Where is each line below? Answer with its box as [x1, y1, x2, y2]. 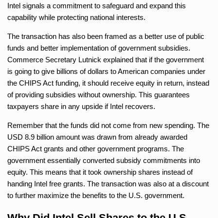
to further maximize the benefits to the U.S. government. [7, 191, 184, 200]
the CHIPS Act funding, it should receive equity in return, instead [7, 78, 209, 87]
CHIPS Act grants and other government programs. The [7, 144, 184, 153]
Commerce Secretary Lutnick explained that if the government [7, 55, 204, 64]
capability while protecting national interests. [7, 13, 145, 21]
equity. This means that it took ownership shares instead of [7, 167, 193, 176]
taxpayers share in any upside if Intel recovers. [7, 102, 155, 110]
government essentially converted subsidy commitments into [7, 156, 200, 164]
